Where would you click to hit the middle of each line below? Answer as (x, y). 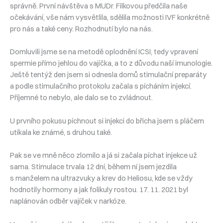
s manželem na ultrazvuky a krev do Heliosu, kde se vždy (101, 178)
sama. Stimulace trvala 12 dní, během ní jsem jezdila (93, 167)
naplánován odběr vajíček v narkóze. (68, 201)
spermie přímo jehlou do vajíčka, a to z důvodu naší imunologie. (111, 63)
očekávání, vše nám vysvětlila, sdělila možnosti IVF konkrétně (110, 18)
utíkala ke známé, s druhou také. (61, 132)
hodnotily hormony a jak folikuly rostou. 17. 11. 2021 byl (99, 190)
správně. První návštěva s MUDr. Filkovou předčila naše (99, 6)
